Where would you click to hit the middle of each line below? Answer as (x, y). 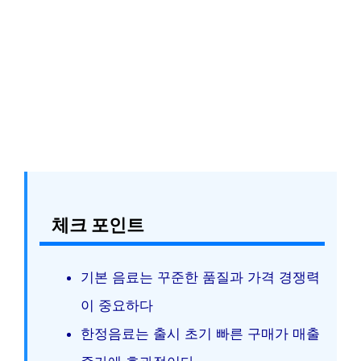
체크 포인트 (98, 225)
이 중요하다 (117, 306)
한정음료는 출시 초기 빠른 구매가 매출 (200, 334)
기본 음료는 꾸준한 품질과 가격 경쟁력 (200, 278)
